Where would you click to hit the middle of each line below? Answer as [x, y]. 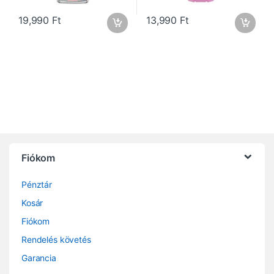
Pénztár [37, 185]
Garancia [39, 258]
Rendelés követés [56, 240]
